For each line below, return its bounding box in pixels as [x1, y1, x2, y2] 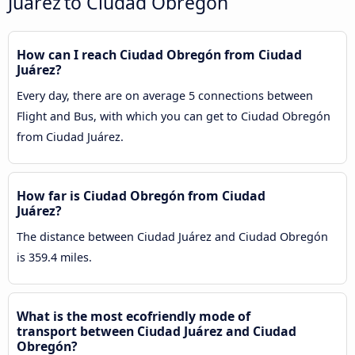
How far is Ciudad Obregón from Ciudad [17, 187, 265, 205]
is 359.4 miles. [17, 250, 92, 265]
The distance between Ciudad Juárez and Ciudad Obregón [17, 229, 328, 245]
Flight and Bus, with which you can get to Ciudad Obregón [17, 109, 330, 124]
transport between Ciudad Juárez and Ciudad [17, 323, 296, 341]
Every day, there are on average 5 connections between [17, 88, 313, 104]
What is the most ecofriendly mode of [17, 307, 250, 326]
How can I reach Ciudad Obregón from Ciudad [17, 46, 302, 64]
